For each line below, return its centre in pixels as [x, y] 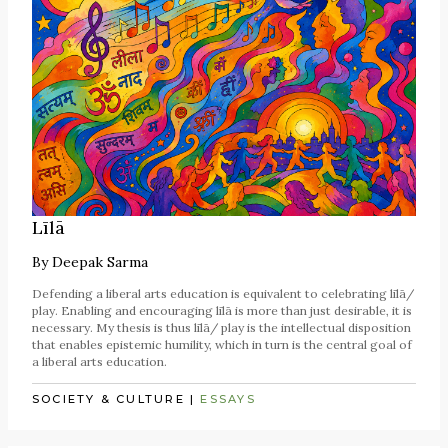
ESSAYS [228, 398]
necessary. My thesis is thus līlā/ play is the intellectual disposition [221, 328]
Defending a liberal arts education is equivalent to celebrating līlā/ [223, 294]
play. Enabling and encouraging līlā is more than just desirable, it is [222, 311]
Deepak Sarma [100, 262]
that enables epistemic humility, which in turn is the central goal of [222, 345]
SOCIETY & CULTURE [108, 398]
